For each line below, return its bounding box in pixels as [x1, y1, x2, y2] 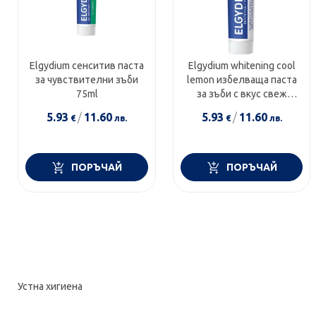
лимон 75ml [214, 102, 269, 114]
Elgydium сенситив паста [30, 60, 145, 72]
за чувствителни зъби [35, 74, 139, 86]
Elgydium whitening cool [188, 60, 296, 72]
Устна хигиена [18, 281, 83, 293]
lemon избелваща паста [186, 74, 297, 86]
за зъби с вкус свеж [196, 88, 287, 100]
